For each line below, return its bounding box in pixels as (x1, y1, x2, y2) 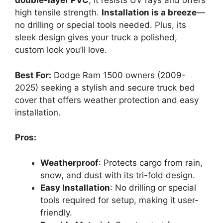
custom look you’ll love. (15, 45, 107, 55)
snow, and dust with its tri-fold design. (40, 170, 195, 180)
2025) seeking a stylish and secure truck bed (15, 82, 195, 93)
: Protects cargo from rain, (99, 157, 203, 168)
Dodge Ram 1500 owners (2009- (51, 70, 186, 80)
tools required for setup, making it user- (40, 195, 199, 205)
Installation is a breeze (102, 7, 197, 17)
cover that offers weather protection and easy (15, 95, 199, 105)
